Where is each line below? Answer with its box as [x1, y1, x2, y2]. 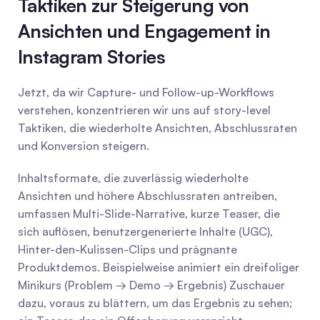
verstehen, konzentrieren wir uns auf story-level [18, 103, 271, 117]
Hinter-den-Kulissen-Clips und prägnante [18, 242, 237, 256]
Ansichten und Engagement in [18, 19, 271, 42]
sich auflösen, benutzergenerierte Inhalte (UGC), [18, 224, 273, 239]
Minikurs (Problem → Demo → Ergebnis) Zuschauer [18, 278, 285, 292]
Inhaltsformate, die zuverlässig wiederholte [18, 171, 249, 185]
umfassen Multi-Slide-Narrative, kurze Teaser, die [18, 206, 280, 221]
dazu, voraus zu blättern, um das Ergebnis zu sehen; [18, 296, 292, 310]
